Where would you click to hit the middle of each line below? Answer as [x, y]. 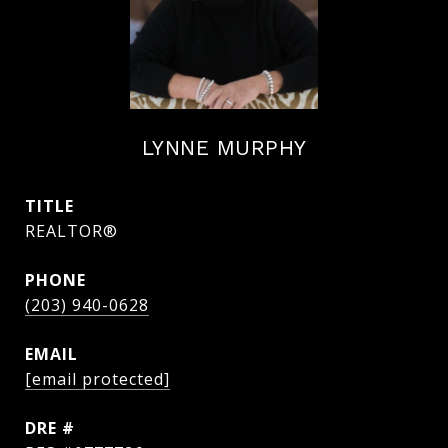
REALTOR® [71, 231]
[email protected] [97, 379]
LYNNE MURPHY [224, 147]
